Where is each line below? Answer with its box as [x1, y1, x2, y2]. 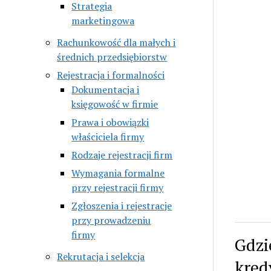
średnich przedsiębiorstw [57, 50, 168, 64]
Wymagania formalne [71, 166, 165, 180]
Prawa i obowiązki [71, 115, 149, 129]
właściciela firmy [71, 129, 145, 143]
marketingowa [71, 13, 135, 27]
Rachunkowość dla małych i [57, 35, 176, 49]
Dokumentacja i [71, 82, 140, 96]
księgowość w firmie [71, 97, 158, 111]
